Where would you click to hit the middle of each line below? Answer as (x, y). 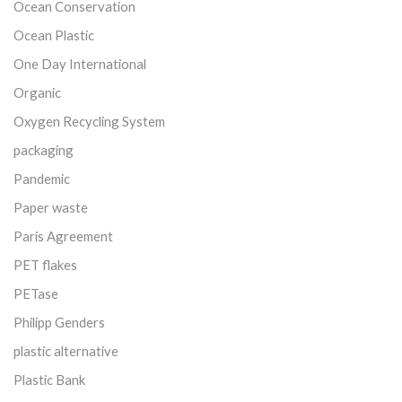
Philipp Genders (59, 322)
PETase (36, 293)
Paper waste (51, 207)
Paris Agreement (63, 236)
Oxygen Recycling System (89, 121)
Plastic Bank (49, 379)
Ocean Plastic (54, 35)
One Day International (80, 63)
